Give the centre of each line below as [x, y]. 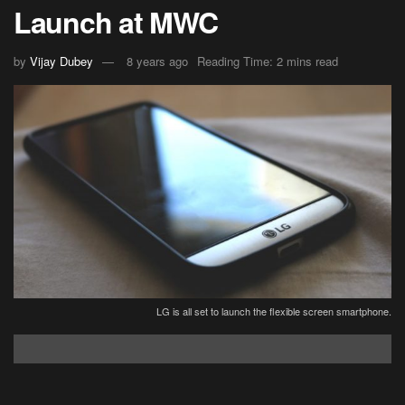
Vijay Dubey [61, 61]
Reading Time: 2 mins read [268, 61]
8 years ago [157, 61]
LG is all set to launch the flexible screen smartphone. [274, 311]
